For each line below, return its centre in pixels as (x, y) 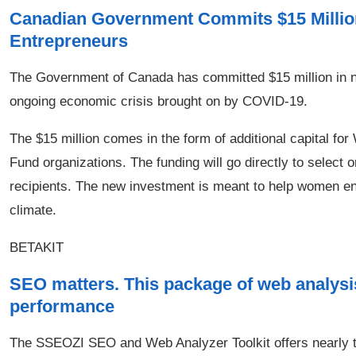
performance (62, 306)
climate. (33, 210)
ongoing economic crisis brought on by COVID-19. (159, 101)
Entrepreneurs (69, 41)
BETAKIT (37, 248)
